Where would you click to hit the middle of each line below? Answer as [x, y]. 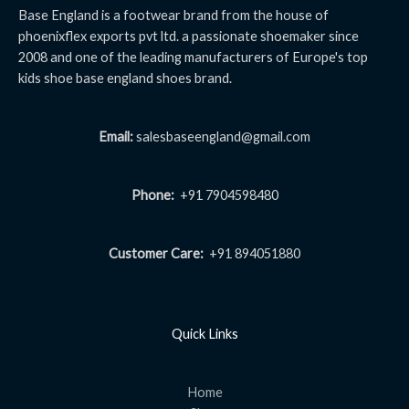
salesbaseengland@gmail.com [222, 137]
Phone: [152, 194]
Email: [116, 137]
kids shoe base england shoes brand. [125, 79]
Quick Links [204, 334]
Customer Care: [157, 253]
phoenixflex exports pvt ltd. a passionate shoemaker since [189, 37]
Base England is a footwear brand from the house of [173, 16]
